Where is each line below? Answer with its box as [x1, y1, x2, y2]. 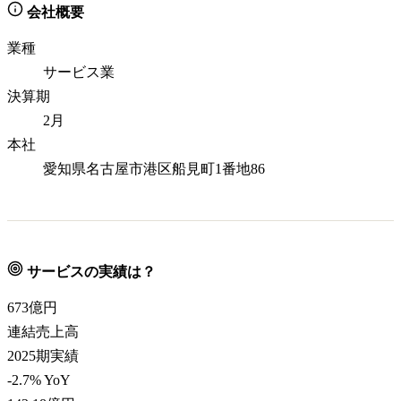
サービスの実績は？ [23, 264, 156, 279]
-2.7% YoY [7, 372, 71, 388]
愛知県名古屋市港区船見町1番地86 [43, 161, 265, 176]
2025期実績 [7, 348, 79, 363]
